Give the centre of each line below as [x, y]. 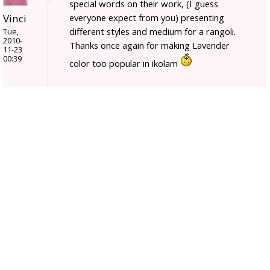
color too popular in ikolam [125, 64]
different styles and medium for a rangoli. [152, 32]
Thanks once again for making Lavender [149, 46]
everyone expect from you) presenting [147, 18]
